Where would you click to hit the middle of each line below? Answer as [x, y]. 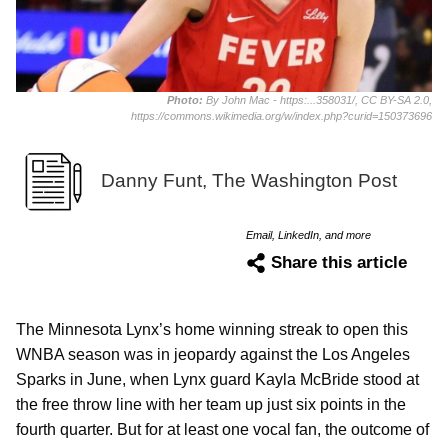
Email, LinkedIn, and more [308, 234]
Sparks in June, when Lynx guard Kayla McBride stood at [217, 379]
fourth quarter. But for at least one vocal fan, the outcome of [222, 429]
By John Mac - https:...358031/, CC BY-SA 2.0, [319, 99]
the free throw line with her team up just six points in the [211, 404]
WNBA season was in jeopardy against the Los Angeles [213, 354]
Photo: [186, 99]
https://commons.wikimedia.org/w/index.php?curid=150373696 [281, 115]
